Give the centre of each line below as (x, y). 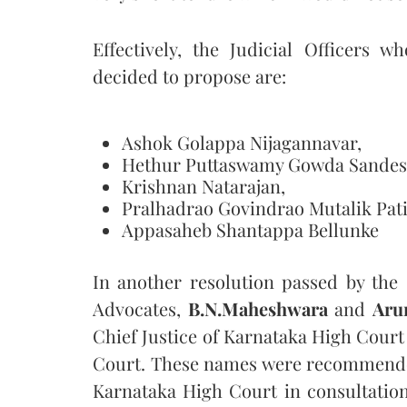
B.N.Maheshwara (258, 308)
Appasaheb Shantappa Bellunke (250, 229)
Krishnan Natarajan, (203, 185)
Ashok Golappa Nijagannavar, (242, 142)
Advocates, (140, 308)
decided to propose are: (189, 75)
